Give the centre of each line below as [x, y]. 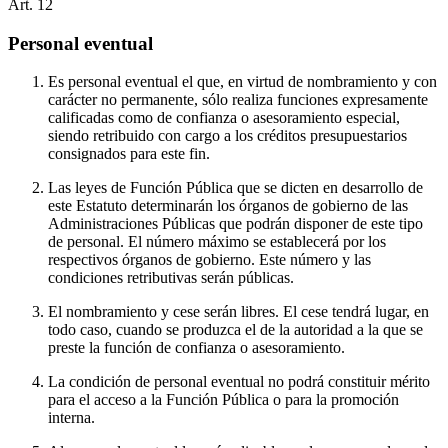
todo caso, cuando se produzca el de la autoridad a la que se [235, 330]
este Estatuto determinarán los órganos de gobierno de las [228, 206]
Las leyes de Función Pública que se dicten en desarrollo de [235, 188]
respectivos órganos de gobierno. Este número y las [209, 260]
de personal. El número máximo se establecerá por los [217, 242]
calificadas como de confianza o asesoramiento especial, [224, 118]
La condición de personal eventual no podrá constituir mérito [239, 382]
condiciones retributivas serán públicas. [171, 278]
